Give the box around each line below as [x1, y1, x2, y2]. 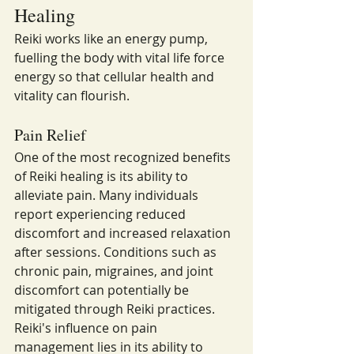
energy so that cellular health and [14, 68, 217, 85]
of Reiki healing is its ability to [14, 168, 191, 185]
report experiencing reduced [14, 205, 189, 223]
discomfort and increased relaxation [14, 224, 234, 242]
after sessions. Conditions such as [14, 243, 220, 261]
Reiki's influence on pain [14, 319, 160, 337]
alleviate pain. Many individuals [14, 186, 201, 204]
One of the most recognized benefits [14, 149, 234, 166]
